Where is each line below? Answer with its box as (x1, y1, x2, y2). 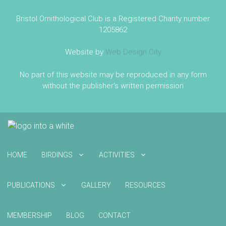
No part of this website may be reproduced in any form (19, 70, 207, 79)
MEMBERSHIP (7, 211, 52, 219)
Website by (65, 47, 105, 56)
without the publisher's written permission (42, 81, 184, 90)
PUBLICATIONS (7, 181, 55, 189)
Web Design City (105, 47, 161, 56)
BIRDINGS (41, 151, 73, 159)
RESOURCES (125, 181, 165, 189)
